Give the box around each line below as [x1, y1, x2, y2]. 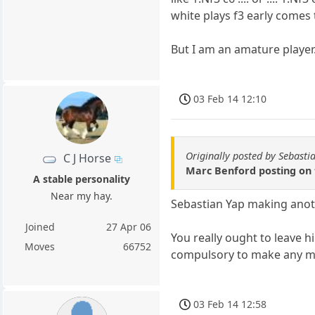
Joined [25, 220, 55, 234]
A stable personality [33, 172, 131, 186]
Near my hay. [51, 189, 113, 203]
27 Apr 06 [106, 220, 152, 234]
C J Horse [63, 150, 111, 167]
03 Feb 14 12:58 [193, 297, 267, 311]
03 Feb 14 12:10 [193, 92, 267, 106]
